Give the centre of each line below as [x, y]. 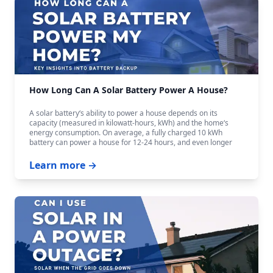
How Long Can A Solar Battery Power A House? [129, 90]
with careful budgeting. [68, 152]
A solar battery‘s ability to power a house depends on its [123, 113]
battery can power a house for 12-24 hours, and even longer [131, 142]
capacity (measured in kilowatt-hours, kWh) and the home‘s [129, 123]
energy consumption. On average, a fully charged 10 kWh [126, 133]
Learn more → [63, 165]
